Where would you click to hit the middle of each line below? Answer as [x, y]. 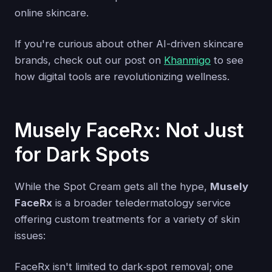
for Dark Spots [82, 154]
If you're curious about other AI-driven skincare [129, 44]
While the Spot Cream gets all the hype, [112, 186]
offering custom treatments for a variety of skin [127, 219]
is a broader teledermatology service [141, 203]
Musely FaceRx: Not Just [129, 130]
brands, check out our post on [89, 60]
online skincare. [52, 13]
